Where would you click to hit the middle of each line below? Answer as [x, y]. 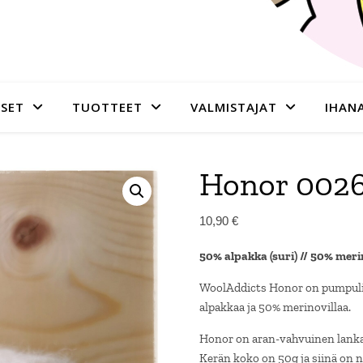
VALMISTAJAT [233, 107]
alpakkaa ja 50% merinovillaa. [275, 307]
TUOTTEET [107, 107]
